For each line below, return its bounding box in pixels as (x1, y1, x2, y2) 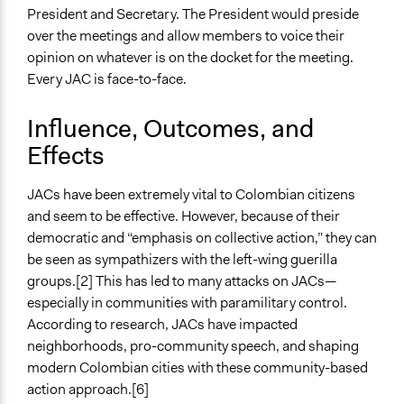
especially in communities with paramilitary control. (27, 293, 347, 313)
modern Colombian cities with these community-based (27, 358, 368, 378)
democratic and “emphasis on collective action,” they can (27, 228, 377, 248)
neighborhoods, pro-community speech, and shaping (27, 336, 359, 356)
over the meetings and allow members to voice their (27, 26, 344, 46)
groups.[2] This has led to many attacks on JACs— (27, 271, 336, 291)
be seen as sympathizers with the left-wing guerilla (27, 250, 337, 270)
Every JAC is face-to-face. (27, 69, 189, 89)
